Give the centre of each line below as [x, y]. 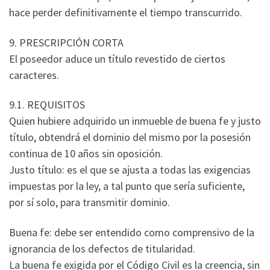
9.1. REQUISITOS [47, 105]
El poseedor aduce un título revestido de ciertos [117, 58]
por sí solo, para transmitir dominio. [89, 202]
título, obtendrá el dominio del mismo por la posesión [130, 137]
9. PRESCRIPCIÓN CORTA [66, 42]
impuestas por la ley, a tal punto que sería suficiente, [127, 186]
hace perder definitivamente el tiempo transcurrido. [126, 13]
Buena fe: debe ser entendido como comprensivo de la [132, 232]
